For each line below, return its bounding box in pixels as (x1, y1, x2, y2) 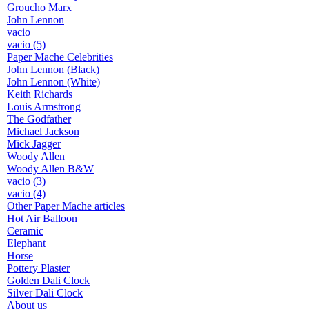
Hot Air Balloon (7, 212, 77, 224)
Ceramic (7, 224, 43, 237)
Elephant (7, 237, 46, 249)
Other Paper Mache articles (7, 199, 125, 212)
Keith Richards (7, 88, 72, 100)
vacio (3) (7, 175, 46, 187)
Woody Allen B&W (7, 162, 94, 175)
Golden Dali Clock (7, 274, 90, 286)
